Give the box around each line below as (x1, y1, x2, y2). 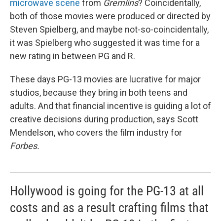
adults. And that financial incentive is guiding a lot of (10, 101, 211, 111)
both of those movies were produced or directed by (10, 11, 211, 21)
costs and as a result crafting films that (10, 200, 209, 215)
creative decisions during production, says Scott (10, 114, 198, 124)
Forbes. (10, 141, 39, 151)
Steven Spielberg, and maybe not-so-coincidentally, (10, 24, 209, 35)
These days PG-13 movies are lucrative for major (10, 74, 201, 84)
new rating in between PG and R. (10, 51, 135, 61)
